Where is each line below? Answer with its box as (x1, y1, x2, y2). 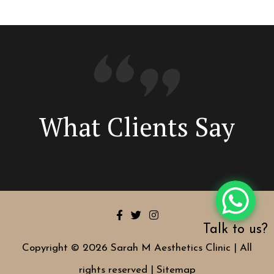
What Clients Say (39, 109, 235, 144)
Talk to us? (203, 223, 268, 237)
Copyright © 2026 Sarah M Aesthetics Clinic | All (22, 242, 252, 253)
